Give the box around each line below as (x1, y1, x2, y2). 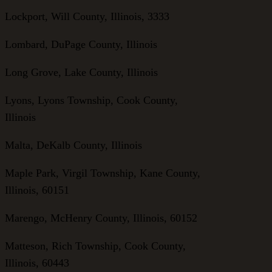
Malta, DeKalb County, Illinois (5, 138, 142, 151)
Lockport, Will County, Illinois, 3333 (5, 10, 169, 22)
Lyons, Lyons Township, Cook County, (5, 93, 178, 106)
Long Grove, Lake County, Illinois (5, 66, 158, 78)
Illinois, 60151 (5, 183, 69, 196)
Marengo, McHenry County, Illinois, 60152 (5, 211, 197, 224)
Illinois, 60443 (5, 256, 69, 269)
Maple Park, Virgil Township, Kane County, (5, 166, 200, 179)
